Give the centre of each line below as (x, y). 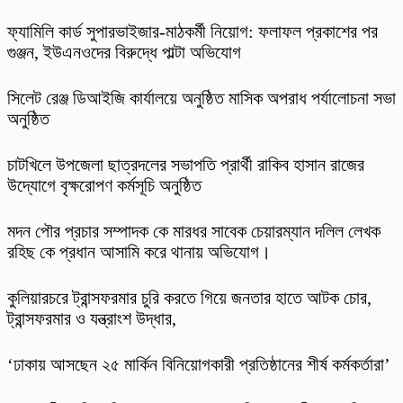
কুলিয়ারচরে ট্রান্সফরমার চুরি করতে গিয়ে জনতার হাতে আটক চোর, (189, 298)
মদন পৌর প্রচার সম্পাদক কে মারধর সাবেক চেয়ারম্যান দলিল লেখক (194, 232)
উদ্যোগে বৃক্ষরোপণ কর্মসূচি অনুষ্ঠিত (104, 186)
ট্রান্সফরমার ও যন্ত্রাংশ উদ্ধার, (92, 319)
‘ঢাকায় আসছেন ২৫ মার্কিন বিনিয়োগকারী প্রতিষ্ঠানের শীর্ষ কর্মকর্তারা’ (199, 365)
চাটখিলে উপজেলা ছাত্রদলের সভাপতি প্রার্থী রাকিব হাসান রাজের (186, 165)
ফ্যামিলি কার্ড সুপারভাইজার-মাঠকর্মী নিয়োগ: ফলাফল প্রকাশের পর (193, 32)
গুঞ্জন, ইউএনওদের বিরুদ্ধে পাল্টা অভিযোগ (124, 53)
